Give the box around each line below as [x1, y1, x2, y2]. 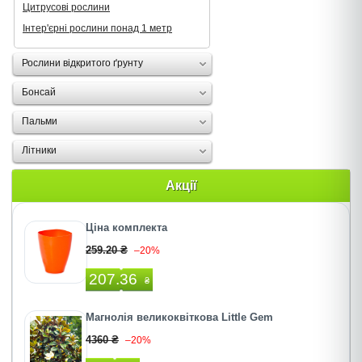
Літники [22, 145, 57, 156]
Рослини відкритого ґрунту [22, 57, 143, 69]
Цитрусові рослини [23, 2, 110, 13]
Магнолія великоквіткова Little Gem [86, 311, 273, 323]
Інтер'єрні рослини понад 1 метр [23, 23, 172, 34]
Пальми [22, 116, 57, 127]
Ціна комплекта [86, 221, 167, 234]
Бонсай [22, 86, 56, 98]
